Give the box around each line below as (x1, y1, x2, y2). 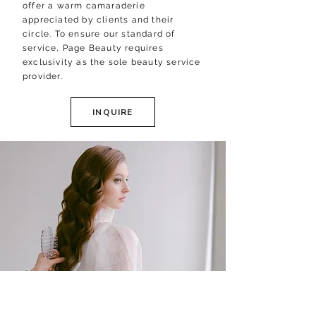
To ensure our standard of (54, 29, 176, 39)
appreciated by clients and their (23, 15, 174, 25)
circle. (23, 29, 52, 39)
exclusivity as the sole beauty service (23, 57, 201, 67)
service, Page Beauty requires (23, 43, 164, 53)
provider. (23, 71, 63, 81)
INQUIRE (92, 107, 133, 118)
